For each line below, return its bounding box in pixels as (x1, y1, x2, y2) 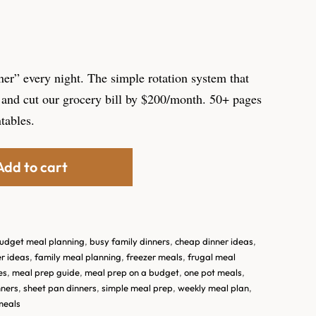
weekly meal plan (178, 282, 249, 294)
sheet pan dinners (23, 282, 97, 294)
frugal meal (188, 251, 236, 263)
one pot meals (184, 267, 242, 279)
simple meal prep (102, 282, 173, 294)
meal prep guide (12, 267, 80, 279)
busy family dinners (90, 236, 170, 248)
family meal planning (35, 251, 121, 263)
